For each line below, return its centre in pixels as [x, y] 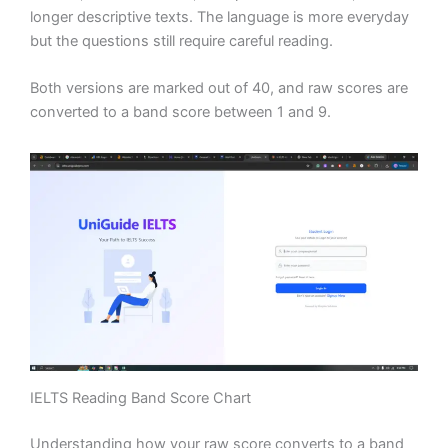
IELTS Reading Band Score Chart [140, 397]
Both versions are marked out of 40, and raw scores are [219, 87]
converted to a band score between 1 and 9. [180, 111]
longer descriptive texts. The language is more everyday [219, 16]
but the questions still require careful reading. [181, 40]
